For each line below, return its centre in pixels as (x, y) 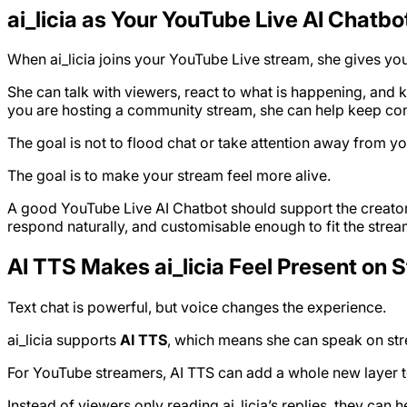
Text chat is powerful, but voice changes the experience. (197, 308)
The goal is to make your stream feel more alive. (169, 176)
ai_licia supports (64, 340)
